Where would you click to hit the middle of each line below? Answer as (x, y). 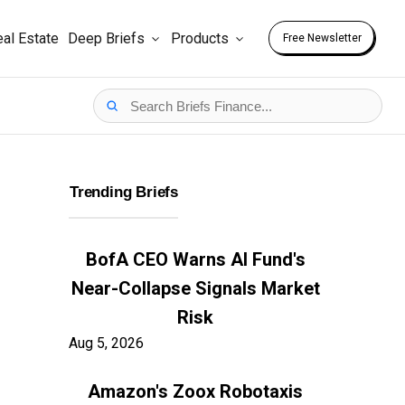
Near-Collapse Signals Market (195, 289)
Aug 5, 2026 (106, 344)
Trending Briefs (124, 193)
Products (200, 38)
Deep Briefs (106, 38)
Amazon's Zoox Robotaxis (195, 392)
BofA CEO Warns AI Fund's (195, 260)
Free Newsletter (322, 38)
